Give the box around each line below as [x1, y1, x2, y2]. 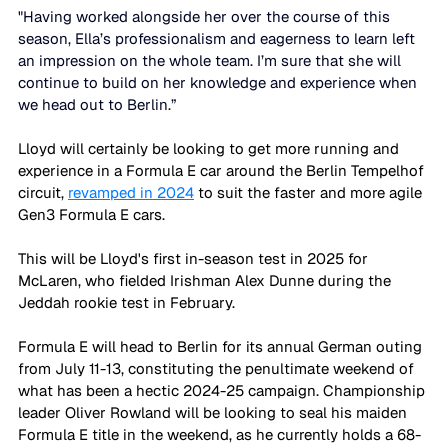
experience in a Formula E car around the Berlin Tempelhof [18, 160, 428, 180]
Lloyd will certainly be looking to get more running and [18, 138, 403, 158]
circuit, [18, 182, 68, 202]
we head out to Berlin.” [18, 94, 177, 114]
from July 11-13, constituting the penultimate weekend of [18, 358, 418, 378]
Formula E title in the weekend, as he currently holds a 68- [18, 424, 421, 444]
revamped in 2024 [68, 182, 194, 202]
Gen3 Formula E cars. [18, 204, 169, 224]
